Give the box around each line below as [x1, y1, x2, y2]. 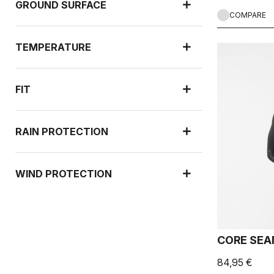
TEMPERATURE [15, 40, 91, 53]
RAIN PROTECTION [15, 125, 108, 138]
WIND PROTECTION [15, 167, 112, 180]
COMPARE [229, 10, 266, 20]
